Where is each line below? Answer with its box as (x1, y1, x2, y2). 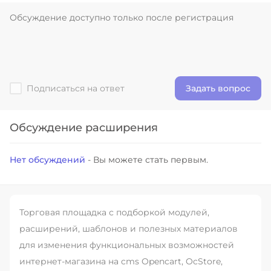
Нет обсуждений (10, 154, 85, 165)
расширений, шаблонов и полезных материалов (19, 223, 238, 234)
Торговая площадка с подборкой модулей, (19, 207, 209, 218)
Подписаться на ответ (27, 83, 125, 94)
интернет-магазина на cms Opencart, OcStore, (19, 256, 223, 267)
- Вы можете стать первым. (85, 154, 208, 165)
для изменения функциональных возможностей (19, 240, 234, 250)
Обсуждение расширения (10, 121, 158, 134)
